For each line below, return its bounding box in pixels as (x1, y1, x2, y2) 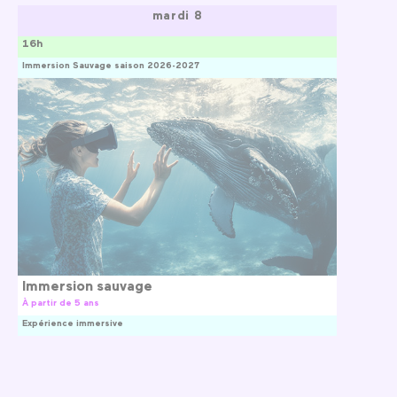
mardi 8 (152, 7, 203, 22)
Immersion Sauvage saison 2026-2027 (22, 58, 199, 70)
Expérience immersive (22, 317, 123, 329)
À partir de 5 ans (22, 297, 99, 308)
